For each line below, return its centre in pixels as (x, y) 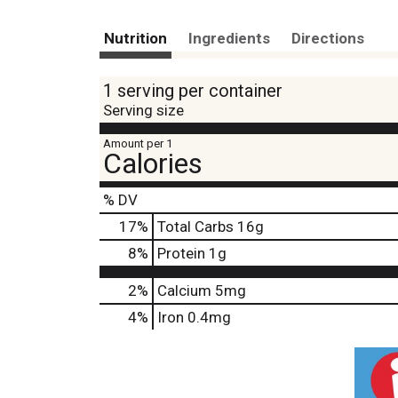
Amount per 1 (138, 144)
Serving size (143, 111)
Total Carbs (195, 227)
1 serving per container (193, 91)
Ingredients (229, 39)
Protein (181, 254)
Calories (153, 164)
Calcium (184, 291)
